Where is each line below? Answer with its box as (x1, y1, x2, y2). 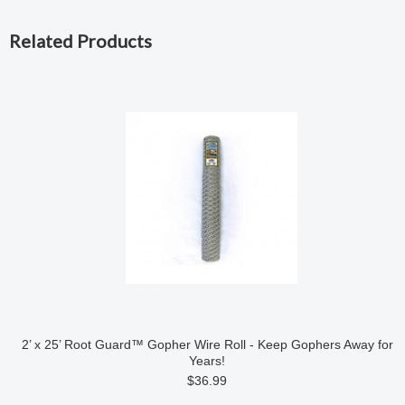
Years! (189, 353, 225, 368)
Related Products (9, 30, 152, 52)
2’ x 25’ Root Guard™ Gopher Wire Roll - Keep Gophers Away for (21, 337, 393, 352)
